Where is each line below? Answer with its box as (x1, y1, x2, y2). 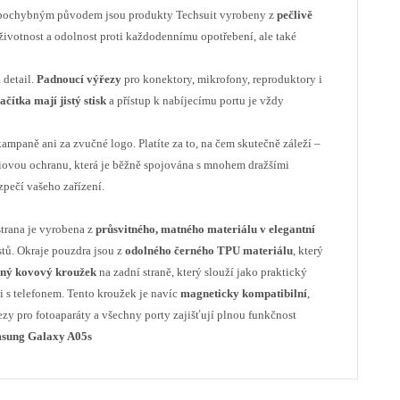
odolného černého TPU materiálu (125, 244, 293, 257)
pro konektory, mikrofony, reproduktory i (121, 72, 322, 86)
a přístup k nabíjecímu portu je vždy (106, 94, 284, 107)
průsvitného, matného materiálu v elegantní (96, 222, 315, 236)
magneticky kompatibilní (180, 287, 307, 300)
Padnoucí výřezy (37, 72, 121, 86)
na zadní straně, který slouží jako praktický (96, 265, 307, 279)
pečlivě (277, 8, 312, 21)
